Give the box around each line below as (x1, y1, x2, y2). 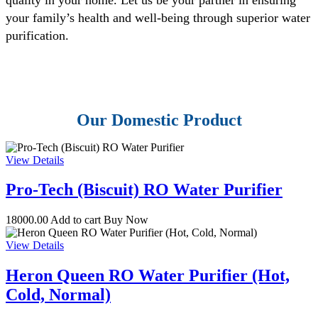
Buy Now (104, 214, 148, 226)
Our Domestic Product (76, 110, 242, 129)
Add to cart (50, 214, 101, 226)
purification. (6, 28, 69, 43)
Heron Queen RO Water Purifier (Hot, (6, 266, 290, 285)
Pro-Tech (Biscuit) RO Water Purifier (6, 180, 283, 199)
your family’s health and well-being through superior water (6, 10, 310, 25)
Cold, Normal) (6, 285, 111, 305)
